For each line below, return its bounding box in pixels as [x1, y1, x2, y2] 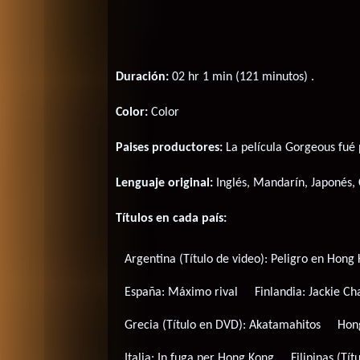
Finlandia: [255, 285, 309, 299]
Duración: [116, 71, 170, 84]
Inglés [216, 177, 247, 190]
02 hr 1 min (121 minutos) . [169, 71, 315, 84]
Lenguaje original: [116, 177, 214, 190]
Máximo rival [167, 285, 238, 299]
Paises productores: [116, 141, 223, 155]
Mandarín [253, 177, 305, 190]
